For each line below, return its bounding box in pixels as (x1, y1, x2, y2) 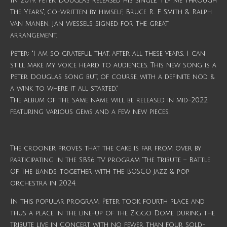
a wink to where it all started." (10, 85, 118, 93)
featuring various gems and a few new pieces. (10, 108, 169, 116)
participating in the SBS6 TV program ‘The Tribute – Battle (10, 157, 210, 164)
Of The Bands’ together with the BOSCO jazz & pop (10, 168, 190, 176)
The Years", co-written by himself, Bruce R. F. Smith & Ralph (10, 9, 212, 16)
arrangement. (10, 32, 57, 40)
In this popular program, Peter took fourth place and (10, 198, 205, 206)
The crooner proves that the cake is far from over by (10, 145, 201, 153)
